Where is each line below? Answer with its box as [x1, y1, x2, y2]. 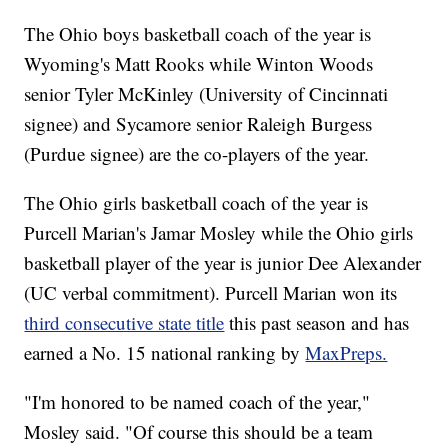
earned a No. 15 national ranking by [24, 340, 306, 366]
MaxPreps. [305, 340, 388, 366]
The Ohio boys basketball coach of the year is [24, 21, 372, 47]
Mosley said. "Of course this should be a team [24, 419, 374, 445]
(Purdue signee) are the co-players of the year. [24, 141, 370, 167]
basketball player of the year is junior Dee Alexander [24, 250, 422, 276]
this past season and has [224, 310, 410, 336]
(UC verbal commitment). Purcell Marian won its [24, 280, 398, 306]
